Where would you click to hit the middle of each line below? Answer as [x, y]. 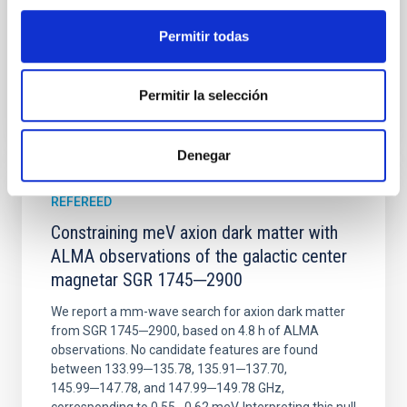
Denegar [203, 154]
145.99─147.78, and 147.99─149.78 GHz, [168, 388]
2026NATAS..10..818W [219, 81]
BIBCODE [114, 81]
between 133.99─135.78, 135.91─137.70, [169, 369]
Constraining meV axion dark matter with [194, 233]
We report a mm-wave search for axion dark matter [198, 312]
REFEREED [81, 202]
